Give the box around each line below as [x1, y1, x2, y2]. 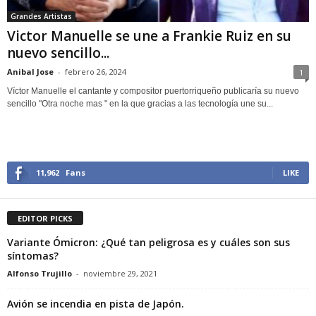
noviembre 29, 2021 [83, 267, 157, 279]
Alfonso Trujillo [7, 267, 72, 279]
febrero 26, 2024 [65, 66, 126, 77]
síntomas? [7, 248, 59, 262]
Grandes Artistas [11, 11, 72, 21]
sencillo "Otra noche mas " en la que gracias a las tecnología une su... [7, 98, 273, 109]
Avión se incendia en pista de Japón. [7, 296, 184, 310]
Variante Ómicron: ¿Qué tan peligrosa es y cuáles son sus [7, 235, 290, 249]
